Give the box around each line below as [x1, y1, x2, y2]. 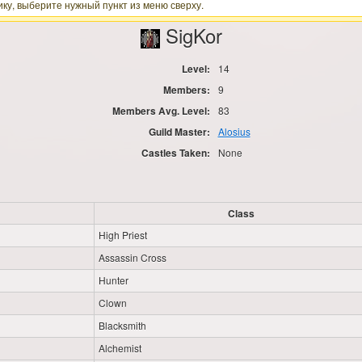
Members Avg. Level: [112, 103, 210, 118]
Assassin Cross [99, 250, 166, 265]
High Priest [99, 228, 147, 242]
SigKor [159, 21, 222, 49]
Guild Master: [148, 124, 210, 139]
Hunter [99, 273, 128, 288]
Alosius [217, 124, 250, 138]
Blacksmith [99, 318, 146, 333]
